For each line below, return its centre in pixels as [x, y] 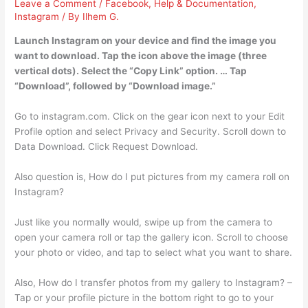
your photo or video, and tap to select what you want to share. [154, 252]
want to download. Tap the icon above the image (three [141, 56]
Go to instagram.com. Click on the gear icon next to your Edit [150, 116]
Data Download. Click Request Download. [107, 146]
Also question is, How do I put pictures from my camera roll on [152, 176]
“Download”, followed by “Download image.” [115, 86]
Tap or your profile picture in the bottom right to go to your [144, 297]
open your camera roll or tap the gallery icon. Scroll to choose [152, 237]
